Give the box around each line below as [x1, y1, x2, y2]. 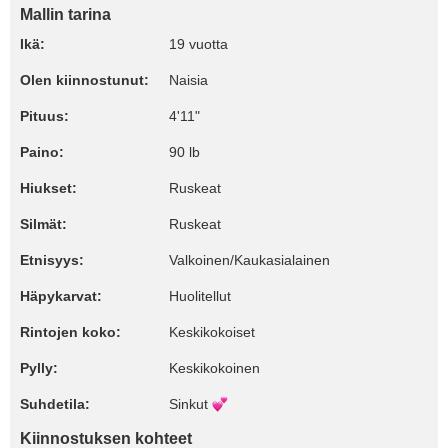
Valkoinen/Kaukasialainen [169, 252, 330, 268]
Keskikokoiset [169, 324, 255, 340]
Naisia [169, 72, 208, 88]
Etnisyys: [20, 252, 84, 268]
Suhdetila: [20, 396, 90, 412]
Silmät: [20, 216, 67, 232]
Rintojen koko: [20, 324, 121, 340]
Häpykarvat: [20, 288, 102, 304]
